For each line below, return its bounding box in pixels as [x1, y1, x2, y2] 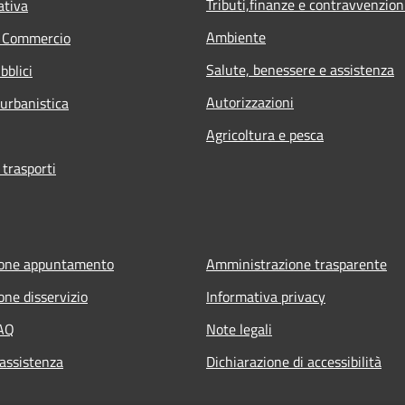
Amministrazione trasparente [206, 252, 387, 275]
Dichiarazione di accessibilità [206, 350, 381, 372]
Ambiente [206, 25, 266, 48]
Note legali [206, 317, 272, 340]
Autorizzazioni [206, 90, 294, 113]
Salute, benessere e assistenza [206, 58, 394, 80]
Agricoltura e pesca [206, 123, 324, 146]
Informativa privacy [206, 285, 325, 307]
